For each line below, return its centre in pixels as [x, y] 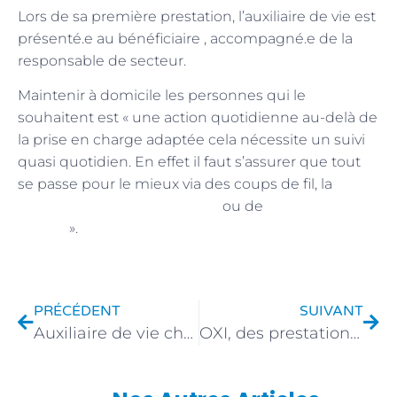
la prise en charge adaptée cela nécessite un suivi [191, 140]
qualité [43, 229]
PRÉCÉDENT [77, 311]
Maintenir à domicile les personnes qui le [162, 96]
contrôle [296, 206]
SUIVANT [331, 311]
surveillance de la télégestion [118, 206]
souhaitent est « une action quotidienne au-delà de [198, 118]
